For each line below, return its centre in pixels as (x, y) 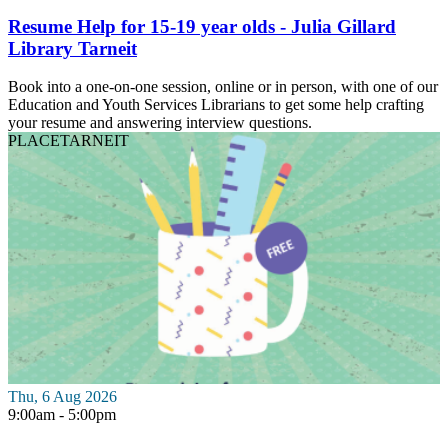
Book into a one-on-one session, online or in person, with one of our (223, 87)
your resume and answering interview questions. (160, 123)
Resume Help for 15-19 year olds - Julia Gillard (202, 26)
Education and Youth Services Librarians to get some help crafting (216, 105)
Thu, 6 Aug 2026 (62, 396)
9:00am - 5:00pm (62, 414)
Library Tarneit (72, 48)
